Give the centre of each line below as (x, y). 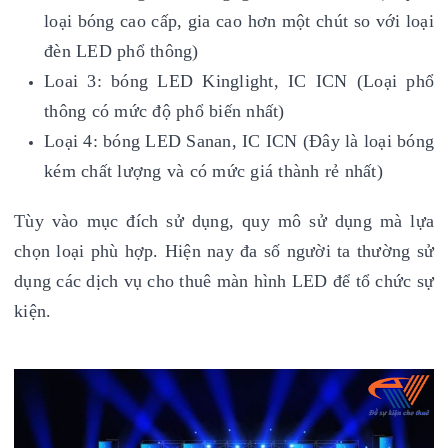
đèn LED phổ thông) (121, 51)
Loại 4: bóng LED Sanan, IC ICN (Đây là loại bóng (239, 141)
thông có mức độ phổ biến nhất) (164, 111)
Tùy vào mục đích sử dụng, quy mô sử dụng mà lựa (224, 221)
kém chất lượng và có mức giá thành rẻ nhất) (213, 171)
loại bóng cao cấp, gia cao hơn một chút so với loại (239, 21)
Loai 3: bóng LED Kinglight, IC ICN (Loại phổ (239, 81)
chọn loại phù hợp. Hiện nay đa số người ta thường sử (224, 251)
